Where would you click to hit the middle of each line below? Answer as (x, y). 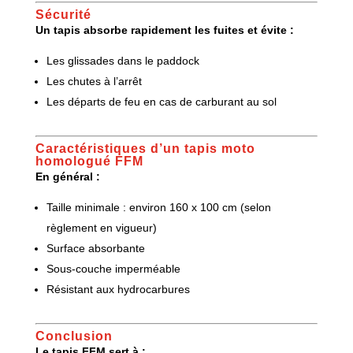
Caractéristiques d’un (110, 148)
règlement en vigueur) (101, 227)
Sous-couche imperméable (113, 268)
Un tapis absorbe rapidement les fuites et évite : (164, 30)
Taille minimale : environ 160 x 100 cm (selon (158, 207)
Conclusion (74, 336)
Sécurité (63, 14)
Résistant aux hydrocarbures (118, 289)
